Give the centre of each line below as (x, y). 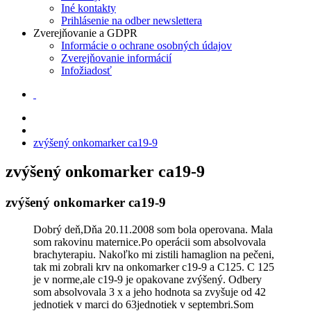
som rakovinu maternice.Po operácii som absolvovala (150, 242)
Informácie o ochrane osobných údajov (146, 45)
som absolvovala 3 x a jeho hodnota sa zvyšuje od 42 (150, 292)
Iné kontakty (89, 8)
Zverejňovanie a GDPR (85, 33)
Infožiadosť (86, 70)
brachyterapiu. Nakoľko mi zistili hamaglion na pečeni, (154, 255)
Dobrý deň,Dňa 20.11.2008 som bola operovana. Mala (153, 230)
